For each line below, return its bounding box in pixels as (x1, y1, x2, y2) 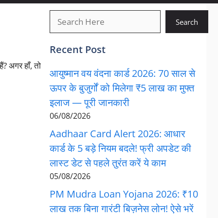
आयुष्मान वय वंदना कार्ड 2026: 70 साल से (49, 67, 195, 80)
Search (175, 17, 198, 27)
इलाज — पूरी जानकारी (49, 96, 129, 109)
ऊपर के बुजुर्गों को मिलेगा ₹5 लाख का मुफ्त (49, 81, 194, 94)
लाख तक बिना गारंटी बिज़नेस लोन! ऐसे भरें (49, 202, 194, 215)
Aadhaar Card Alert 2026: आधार (49, 127, 185, 140)
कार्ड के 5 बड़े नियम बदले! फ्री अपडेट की (49, 142, 191, 155)
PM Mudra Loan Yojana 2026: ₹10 (49, 187, 198, 200)
